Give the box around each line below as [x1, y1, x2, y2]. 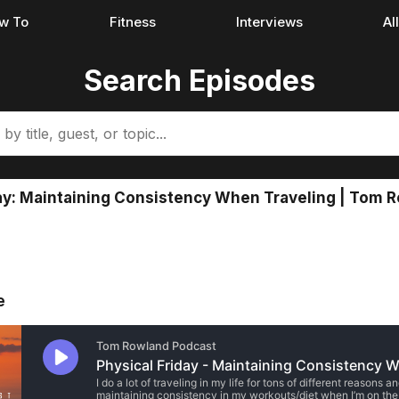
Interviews [235, 13, 303, 30]
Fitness [109, 13, 156, 30]
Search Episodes [84, 63, 315, 98]
